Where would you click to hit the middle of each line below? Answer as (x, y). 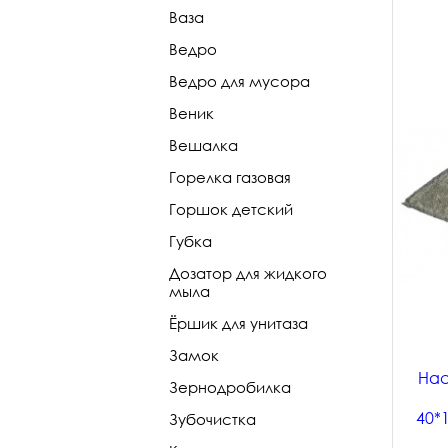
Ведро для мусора (239, 81)
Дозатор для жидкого (248, 273)
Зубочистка (212, 419)
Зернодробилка (230, 387)
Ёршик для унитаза (238, 323)
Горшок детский (231, 209)
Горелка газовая (230, 177)
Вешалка (203, 145)
